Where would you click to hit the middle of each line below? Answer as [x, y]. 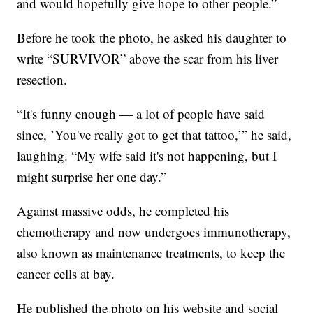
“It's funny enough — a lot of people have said [141, 113]
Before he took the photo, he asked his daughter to [152, 37]
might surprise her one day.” [92, 176]
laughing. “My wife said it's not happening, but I [147, 155]
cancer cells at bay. [66, 273]
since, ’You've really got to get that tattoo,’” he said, [154, 134]
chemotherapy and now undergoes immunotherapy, [154, 231]
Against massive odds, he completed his [123, 210]
